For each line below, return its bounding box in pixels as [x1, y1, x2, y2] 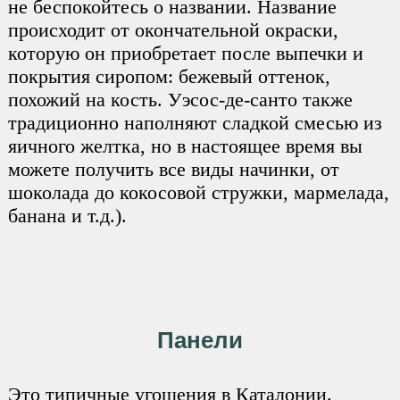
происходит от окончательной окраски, [7, 18, 338, 41]
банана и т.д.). [7, 204, 127, 227]
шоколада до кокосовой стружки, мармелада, [7, 180, 389, 204]
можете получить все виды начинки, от [7, 157, 339, 180]
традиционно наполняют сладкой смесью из [7, 111, 382, 134]
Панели [157, 327, 243, 353]
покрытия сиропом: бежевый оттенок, [7, 64, 330, 87]
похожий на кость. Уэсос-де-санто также [7, 87, 353, 111]
